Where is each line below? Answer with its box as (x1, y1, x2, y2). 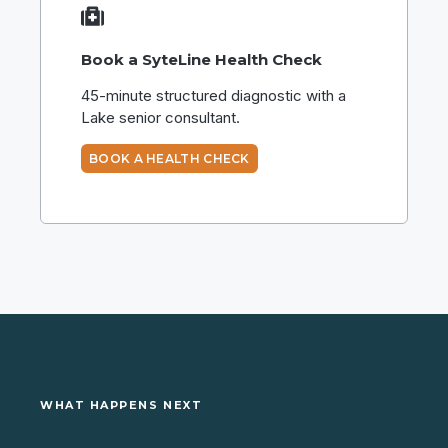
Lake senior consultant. (81, 107, 244, 127)
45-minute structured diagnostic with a (81, 85, 346, 105)
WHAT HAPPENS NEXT (40, 397, 203, 412)
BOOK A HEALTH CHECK (89, 150, 250, 166)
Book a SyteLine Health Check (81, 50, 322, 70)
